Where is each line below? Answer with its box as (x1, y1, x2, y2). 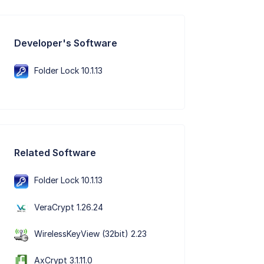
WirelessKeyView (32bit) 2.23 (34, 228, 147, 239)
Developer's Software (14, 37, 118, 49)
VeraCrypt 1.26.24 (34, 202, 104, 212)
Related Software (14, 147, 97, 159)
